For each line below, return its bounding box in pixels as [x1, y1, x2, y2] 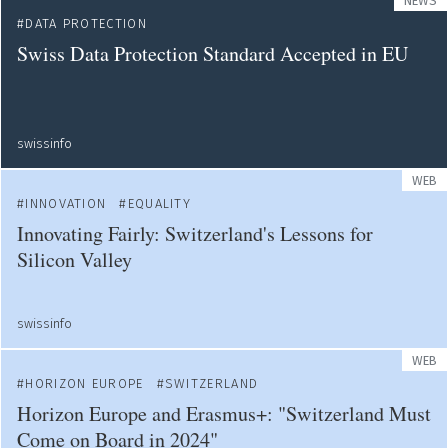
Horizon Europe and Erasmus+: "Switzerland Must [17, 400, 431, 427]
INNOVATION [25, 196, 107, 211]
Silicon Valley [17, 246, 132, 273]
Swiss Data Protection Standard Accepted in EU [17, 40, 409, 67]
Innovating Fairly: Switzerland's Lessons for [17, 220, 373, 247]
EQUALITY [127, 196, 192, 211]
